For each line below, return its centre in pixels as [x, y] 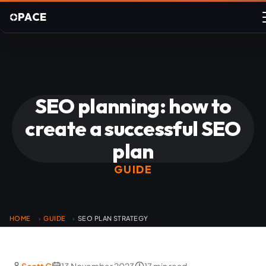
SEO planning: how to [133, 106]
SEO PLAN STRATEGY [113, 218]
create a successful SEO [133, 129]
